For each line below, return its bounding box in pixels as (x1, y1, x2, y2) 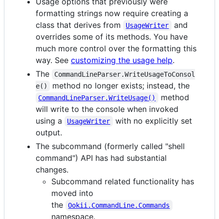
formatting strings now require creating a (36, 8, 188, 18)
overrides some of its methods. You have (36, 31, 188, 42)
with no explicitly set (112, 115, 195, 126)
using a (36, 115, 65, 126)
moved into (51, 188, 93, 198)
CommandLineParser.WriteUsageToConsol (54, 70, 196, 78)
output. (36, 127, 62, 137)
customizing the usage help (71, 55, 173, 65)
